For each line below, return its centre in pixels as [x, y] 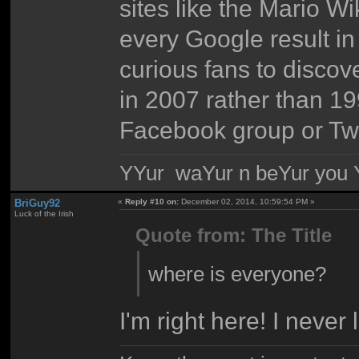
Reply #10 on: [152, 202]
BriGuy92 [37, 204]
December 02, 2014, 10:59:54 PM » [247, 202]
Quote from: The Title [234, 235]
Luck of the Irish [44, 214]
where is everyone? [237, 274]
